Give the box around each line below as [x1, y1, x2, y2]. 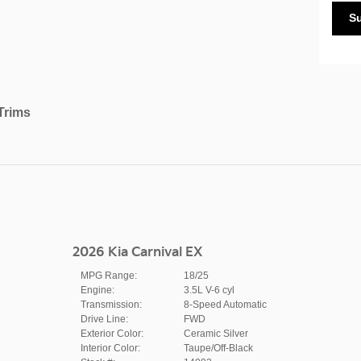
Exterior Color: [80, 327, 143, 339]
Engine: [80, 284, 114, 296]
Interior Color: [80, 342, 140, 354]
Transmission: [80, 298, 142, 310]
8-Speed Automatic [183, 298, 267, 310]
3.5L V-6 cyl [183, 284, 234, 296]
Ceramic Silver [183, 327, 248, 339]
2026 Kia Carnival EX [72, 244, 202, 260]
